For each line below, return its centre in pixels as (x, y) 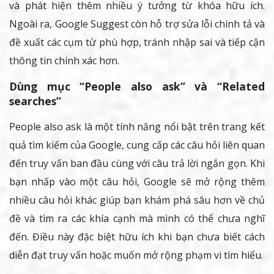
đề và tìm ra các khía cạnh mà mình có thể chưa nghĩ (137, 219)
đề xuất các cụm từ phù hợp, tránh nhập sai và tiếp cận (137, 43)
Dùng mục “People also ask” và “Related (137, 87)
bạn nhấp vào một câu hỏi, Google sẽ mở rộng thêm (137, 182)
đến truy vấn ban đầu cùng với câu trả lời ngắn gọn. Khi (137, 164)
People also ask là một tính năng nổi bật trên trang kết (137, 127)
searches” (35, 101)
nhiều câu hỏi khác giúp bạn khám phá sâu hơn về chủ (137, 200)
